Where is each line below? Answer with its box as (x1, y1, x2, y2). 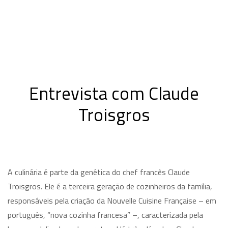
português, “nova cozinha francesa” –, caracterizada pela (8, 208, 203, 221)
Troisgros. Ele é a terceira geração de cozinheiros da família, (8, 180, 212, 192)
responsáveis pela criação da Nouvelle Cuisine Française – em (8, 194, 216, 207)
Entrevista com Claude (29, 79, 199, 107)
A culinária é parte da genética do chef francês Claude (8, 165, 190, 178)
